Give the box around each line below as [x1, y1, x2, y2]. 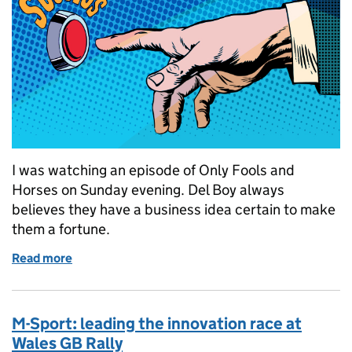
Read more [12, 250, 72, 266]
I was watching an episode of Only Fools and [12, 160, 295, 179]
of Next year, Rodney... [75, 250, 194, 266]
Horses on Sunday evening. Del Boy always [12, 180, 284, 199]
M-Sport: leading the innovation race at [12, 313, 302, 334]
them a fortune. [12, 219, 110, 238]
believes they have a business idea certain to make [12, 200, 335, 218]
